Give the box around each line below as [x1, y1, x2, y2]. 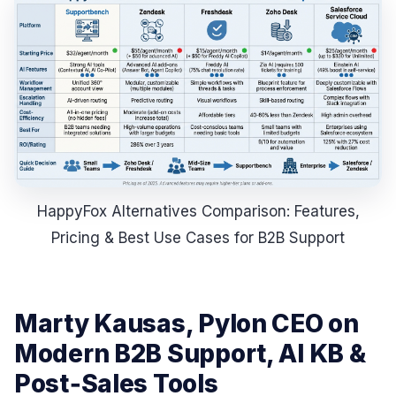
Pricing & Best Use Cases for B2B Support [51, 228, 345, 247]
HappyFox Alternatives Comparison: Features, [36, 202, 360, 220]
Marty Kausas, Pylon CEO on [14, 308, 359, 339]
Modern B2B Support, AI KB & [14, 339, 366, 369]
